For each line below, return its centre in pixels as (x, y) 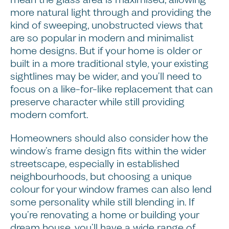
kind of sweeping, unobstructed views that (107, 25)
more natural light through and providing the (111, 12)
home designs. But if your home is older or (106, 51)
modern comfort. (52, 114)
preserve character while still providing (97, 102)
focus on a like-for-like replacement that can (111, 89)
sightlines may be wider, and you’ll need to (106, 76)
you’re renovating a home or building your (105, 215)
